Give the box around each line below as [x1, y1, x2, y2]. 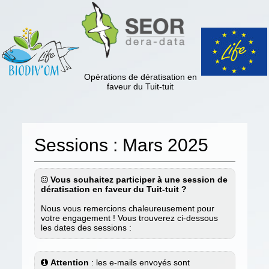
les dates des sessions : [40, 223, 131, 232]
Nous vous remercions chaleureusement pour [40, 204, 214, 213]
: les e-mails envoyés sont [88, 258, 190, 267]
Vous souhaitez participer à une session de [50, 175, 228, 184]
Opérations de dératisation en [83, 72, 197, 82]
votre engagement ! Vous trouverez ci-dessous [40, 213, 218, 223]
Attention [50, 258, 89, 267]
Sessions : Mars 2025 [34, 135, 208, 155]
